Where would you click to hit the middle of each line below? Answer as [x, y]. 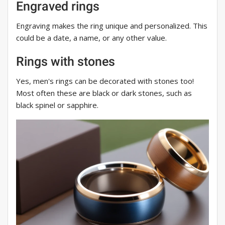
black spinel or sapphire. [57, 105]
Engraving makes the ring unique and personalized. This [112, 26]
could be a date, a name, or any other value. [91, 38]
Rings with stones [66, 62]
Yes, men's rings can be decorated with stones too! [105, 81]
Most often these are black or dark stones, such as [104, 93]
